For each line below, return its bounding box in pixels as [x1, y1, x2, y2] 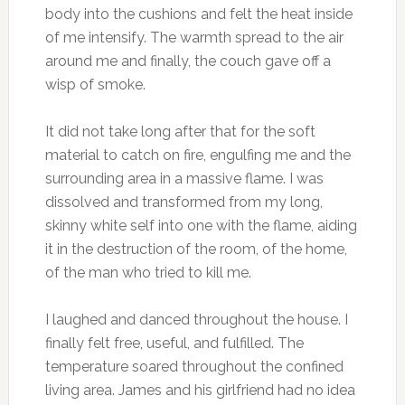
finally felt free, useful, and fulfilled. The [44, 334, 304, 353]
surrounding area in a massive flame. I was [44, 170, 324, 188]
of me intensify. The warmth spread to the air [44, 29, 344, 47]
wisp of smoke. [44, 76, 146, 94]
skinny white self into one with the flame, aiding [44, 217, 357, 235]
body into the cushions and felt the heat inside [44, 5, 353, 24]
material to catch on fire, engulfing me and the [44, 146, 351, 165]
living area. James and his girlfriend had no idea [44, 381, 355, 400]
